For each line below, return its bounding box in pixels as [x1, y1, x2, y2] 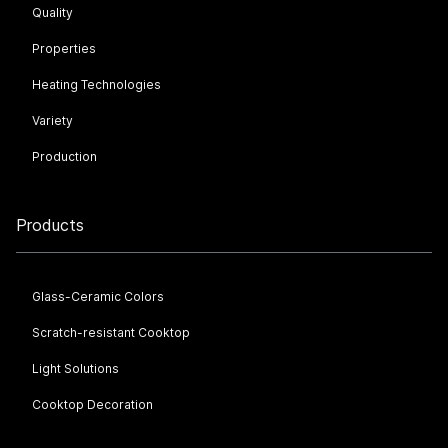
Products [16, 215, 84, 235]
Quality [32, 5, 73, 20]
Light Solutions [32, 361, 119, 376]
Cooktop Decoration [32, 397, 153, 412]
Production [32, 149, 97, 164]
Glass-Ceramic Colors [32, 289, 164, 304]
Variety [32, 113, 73, 128]
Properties [32, 41, 96, 56]
